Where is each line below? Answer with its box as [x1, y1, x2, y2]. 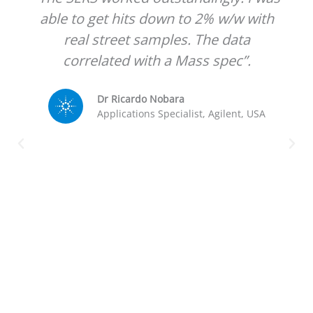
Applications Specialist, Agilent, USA [96, 106, 265, 120]
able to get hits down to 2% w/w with [39, 8, 274, 28]
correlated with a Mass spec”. [62, 50, 251, 70]
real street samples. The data [63, 29, 250, 49]
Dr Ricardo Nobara [96, 92, 184, 105]
